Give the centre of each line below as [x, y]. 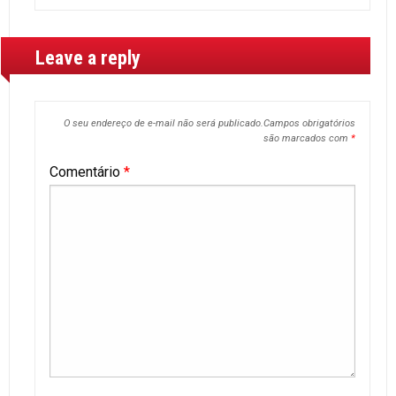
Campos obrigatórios [309, 124]
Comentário [87, 172]
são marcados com [307, 139]
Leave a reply [88, 58]
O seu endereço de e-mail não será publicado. [163, 124]
